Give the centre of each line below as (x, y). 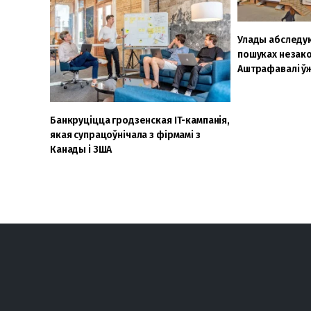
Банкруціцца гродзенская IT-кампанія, (140, 120)
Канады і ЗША (81, 149)
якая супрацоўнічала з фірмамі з (125, 135)
